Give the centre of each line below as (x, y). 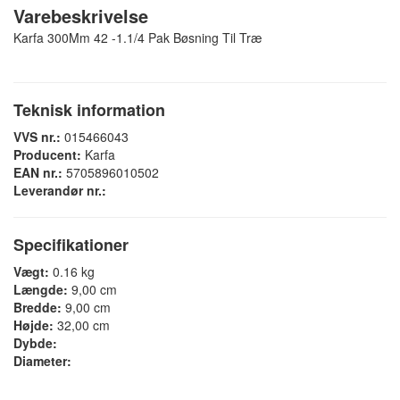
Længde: (41, 290)
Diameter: (42, 361)
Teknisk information (89, 110)
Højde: (33, 325)
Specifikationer (71, 245)
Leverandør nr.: (60, 191)
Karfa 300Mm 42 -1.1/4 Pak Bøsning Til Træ (137, 38)
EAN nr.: (38, 173)
